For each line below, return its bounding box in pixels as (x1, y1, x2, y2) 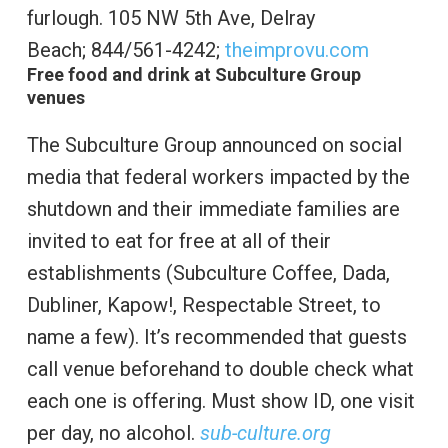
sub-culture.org (199, 421, 331, 446)
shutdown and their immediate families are (26, 197, 400, 222)
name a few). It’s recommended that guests (26, 325, 407, 350)
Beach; (26, 38, 91, 63)
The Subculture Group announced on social (26, 133, 402, 158)
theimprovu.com (224, 38, 369, 63)
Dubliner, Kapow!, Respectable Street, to (26, 293, 381, 318)
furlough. (26, 6, 108, 31)
